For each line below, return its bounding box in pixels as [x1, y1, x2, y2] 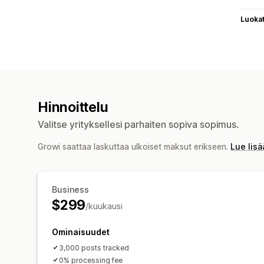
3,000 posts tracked [59, 243, 129, 252]
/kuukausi [85, 200, 123, 211]
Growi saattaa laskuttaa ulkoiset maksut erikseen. [38, 141, 230, 151]
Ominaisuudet [52, 226, 110, 237]
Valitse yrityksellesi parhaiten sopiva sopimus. [38, 118, 239, 130]
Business [52, 184, 89, 194]
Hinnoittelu [38, 98, 108, 115]
